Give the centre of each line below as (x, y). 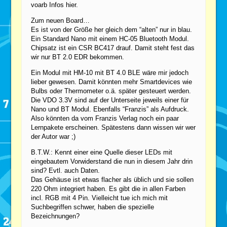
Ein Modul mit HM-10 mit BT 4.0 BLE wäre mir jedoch (110, 72)
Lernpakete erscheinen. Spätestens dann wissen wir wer (113, 127)
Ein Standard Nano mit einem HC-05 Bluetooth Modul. (110, 39)
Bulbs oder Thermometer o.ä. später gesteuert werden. (111, 91)
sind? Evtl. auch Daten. (66, 170)
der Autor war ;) (53, 136)
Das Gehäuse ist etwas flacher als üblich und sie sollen (112, 179)
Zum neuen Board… (61, 20)
